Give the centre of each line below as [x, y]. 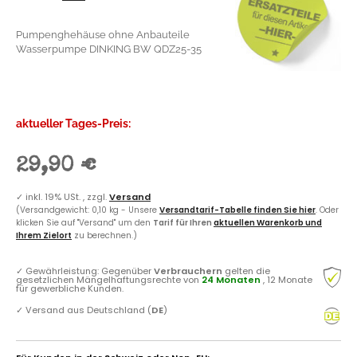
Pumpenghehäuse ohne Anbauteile [103, 34]
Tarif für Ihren [183, 222]
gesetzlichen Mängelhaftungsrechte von [109, 279]
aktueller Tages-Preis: [73, 123]
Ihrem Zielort [44, 235]
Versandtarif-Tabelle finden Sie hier [237, 210]
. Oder [327, 210]
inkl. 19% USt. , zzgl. [67, 196]
